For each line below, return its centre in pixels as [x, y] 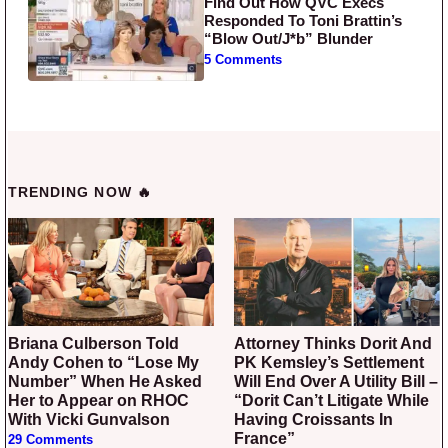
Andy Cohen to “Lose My [103, 362]
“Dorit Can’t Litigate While [331, 400]
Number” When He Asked [105, 381]
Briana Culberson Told [14, 343]
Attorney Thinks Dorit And [240, 343]
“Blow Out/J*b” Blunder [289, 39]
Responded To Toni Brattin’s [303, 21]
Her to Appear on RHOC [98, 400]
